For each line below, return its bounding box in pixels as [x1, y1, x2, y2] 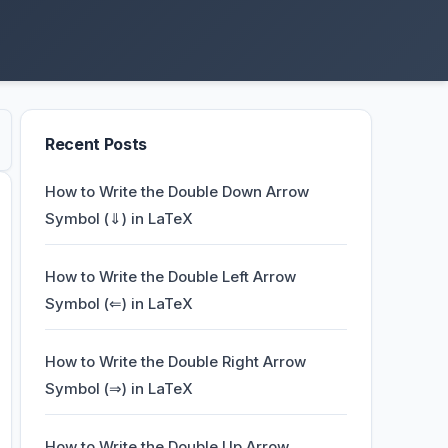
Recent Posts [45, 134, 148, 154]
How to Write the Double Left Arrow [45, 267, 296, 286]
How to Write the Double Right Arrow [45, 352, 306, 371]
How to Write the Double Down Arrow [45, 182, 309, 201]
